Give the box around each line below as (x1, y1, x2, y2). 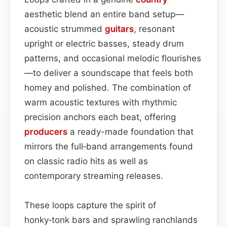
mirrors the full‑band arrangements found (24, 141, 193, 152)
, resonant (134, 23, 175, 34)
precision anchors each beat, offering (24, 111, 176, 122)
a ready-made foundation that (67, 126, 194, 137)
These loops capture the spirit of (24, 200, 156, 210)
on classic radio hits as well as (24, 156, 148, 166)
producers (24, 126, 67, 137)
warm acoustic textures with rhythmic (24, 97, 177, 107)
